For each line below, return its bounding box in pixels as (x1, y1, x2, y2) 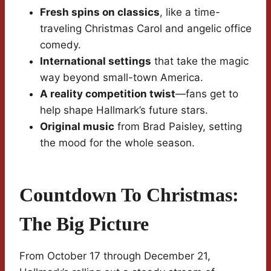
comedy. (40, 39, 81, 51)
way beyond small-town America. (40, 71, 203, 84)
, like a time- (160, 6, 220, 19)
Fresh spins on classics (40, 6, 160, 19)
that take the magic (151, 55, 249, 68)
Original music (40, 120, 114, 133)
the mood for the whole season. (40, 137, 195, 149)
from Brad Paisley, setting (114, 120, 242, 133)
